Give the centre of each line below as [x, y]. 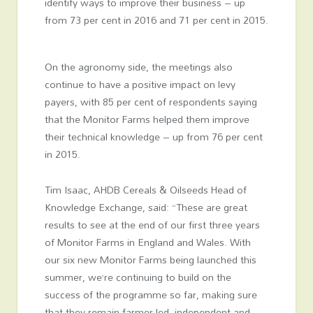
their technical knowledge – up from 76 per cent [153, 137]
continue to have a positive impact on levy [140, 84]
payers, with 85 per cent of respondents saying [151, 102]
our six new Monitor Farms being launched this [150, 259]
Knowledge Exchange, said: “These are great [146, 207]
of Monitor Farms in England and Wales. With [147, 242]
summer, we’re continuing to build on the [138, 277]
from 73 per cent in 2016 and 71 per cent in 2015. [156, 20]
